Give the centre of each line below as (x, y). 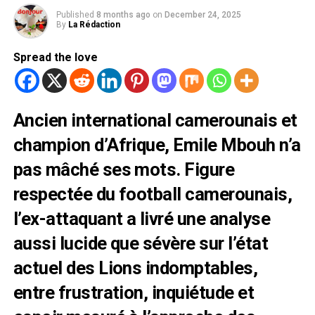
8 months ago (123, 15)
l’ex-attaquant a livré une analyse (142, 219)
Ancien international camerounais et (155, 121)
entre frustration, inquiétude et (134, 293)
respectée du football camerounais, (153, 194)
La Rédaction (94, 25)
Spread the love (55, 58)
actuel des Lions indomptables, (135, 268)
